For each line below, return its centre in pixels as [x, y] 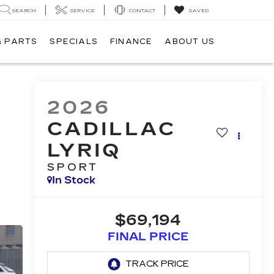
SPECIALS [74, 42]
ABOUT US [190, 42]
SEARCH [24, 10]
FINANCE [131, 42]
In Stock [73, 180]
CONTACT [142, 10]
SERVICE [83, 10]
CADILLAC [112, 129]
